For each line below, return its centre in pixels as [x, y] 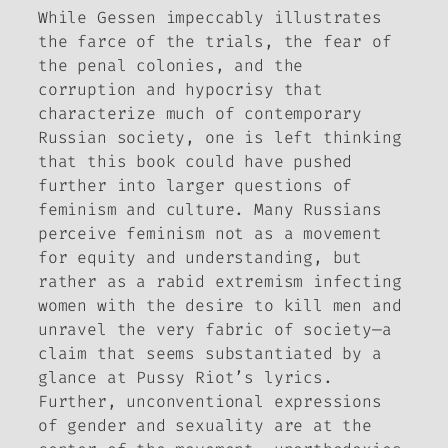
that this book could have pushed [195, 161]
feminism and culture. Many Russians [210, 209]
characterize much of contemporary [200, 113]
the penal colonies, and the [171, 65]
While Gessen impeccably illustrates [210, 17]
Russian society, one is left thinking [220, 137]
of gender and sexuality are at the [205, 425]
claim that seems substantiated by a [210, 353]
